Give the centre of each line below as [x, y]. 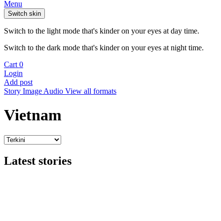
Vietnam [33, 115]
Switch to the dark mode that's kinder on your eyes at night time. [104, 48]
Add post [18, 82]
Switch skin [24, 14]
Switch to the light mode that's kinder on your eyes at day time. [102, 31]
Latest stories [38, 161]
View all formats [91, 91]
